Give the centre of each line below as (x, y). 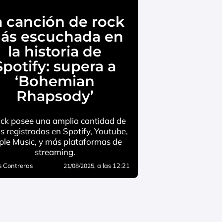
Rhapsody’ (55, 96)
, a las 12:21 (112, 166)
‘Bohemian (55, 81)
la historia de (55, 52)
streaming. (55, 152)
